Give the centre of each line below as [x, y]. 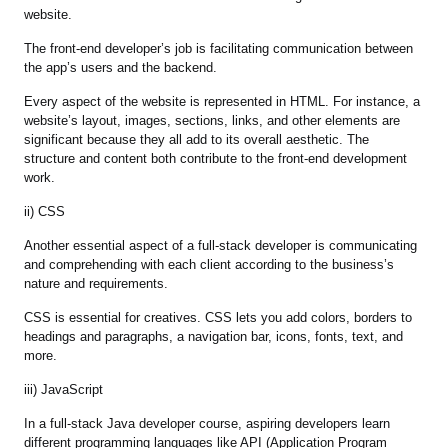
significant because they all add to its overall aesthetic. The [197, 140]
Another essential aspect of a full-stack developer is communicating [221, 246]
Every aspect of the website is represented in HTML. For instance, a [222, 102]
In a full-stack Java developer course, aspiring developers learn [207, 424]
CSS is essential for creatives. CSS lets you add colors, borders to [218, 318]
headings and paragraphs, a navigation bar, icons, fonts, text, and [214, 337]
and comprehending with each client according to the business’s [209, 265]
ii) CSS [45, 212]
